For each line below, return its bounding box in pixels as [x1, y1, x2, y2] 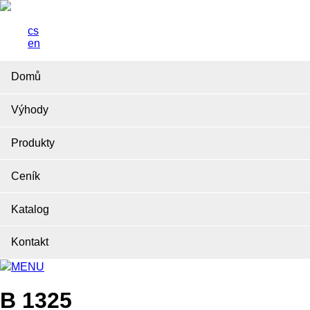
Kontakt [11, 236, 48, 248]
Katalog [11, 203, 49, 215]
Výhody [11, 104, 48, 116]
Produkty [11, 136, 55, 149]
